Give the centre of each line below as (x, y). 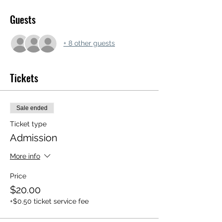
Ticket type (28, 124)
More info (25, 156)
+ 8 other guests (89, 43)
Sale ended (32, 108)
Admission (34, 138)
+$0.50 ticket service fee (49, 201)
